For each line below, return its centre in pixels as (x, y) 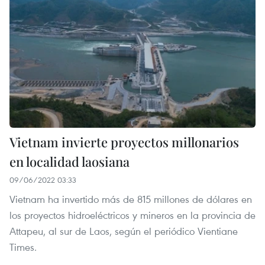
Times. (23, 247)
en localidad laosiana (70, 162)
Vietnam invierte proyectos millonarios (124, 142)
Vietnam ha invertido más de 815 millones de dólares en (131, 199)
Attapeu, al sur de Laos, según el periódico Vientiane (124, 231)
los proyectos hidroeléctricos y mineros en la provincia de (132, 215)
